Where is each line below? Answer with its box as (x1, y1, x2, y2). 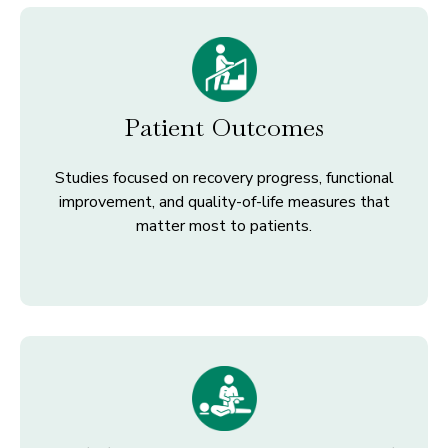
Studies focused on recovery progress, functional (54, 166, 394, 189)
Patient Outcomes (124, 110, 324, 143)
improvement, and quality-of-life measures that (58, 190, 390, 213)
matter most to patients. (136, 214, 312, 237)
